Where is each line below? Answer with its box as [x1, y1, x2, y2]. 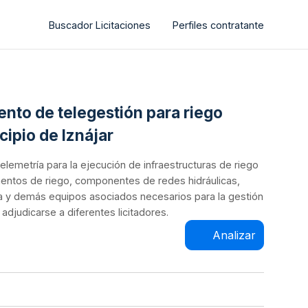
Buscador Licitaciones [49, 19, 151, 31]
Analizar [212, 228, 256, 242]
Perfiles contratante [173, 19, 264, 31]
